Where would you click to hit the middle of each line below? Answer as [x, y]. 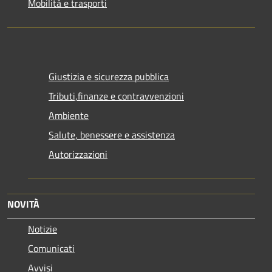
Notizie [42, 229]
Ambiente [69, 116]
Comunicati [51, 249]
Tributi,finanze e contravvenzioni [116, 96]
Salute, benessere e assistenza [112, 135]
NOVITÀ [23, 204]
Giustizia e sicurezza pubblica [109, 77]
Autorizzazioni [78, 155]
